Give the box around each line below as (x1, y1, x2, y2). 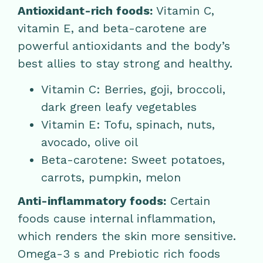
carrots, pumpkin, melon (41, 170, 181, 185)
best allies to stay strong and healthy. (18, 56, 232, 70)
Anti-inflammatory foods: (18, 194, 166, 208)
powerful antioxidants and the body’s (18, 38, 230, 53)
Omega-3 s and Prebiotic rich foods (18, 247, 220, 261)
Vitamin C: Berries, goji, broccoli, (41, 82, 225, 97)
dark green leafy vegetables (41, 100, 197, 114)
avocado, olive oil (41, 135, 138, 150)
